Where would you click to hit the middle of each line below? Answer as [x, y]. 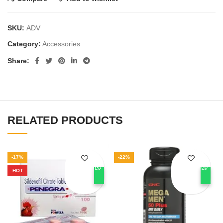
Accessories [61, 44]
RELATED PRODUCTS [65, 120]
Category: [24, 44]
